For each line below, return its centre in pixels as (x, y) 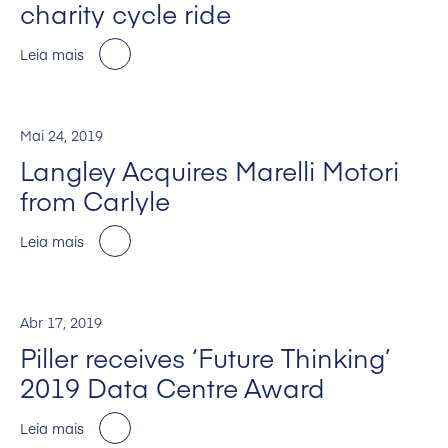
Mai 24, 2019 (61, 135)
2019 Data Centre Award (172, 387)
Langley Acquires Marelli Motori (209, 170)
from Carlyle (95, 200)
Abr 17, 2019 (61, 322)
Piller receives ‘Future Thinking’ (205, 357)
